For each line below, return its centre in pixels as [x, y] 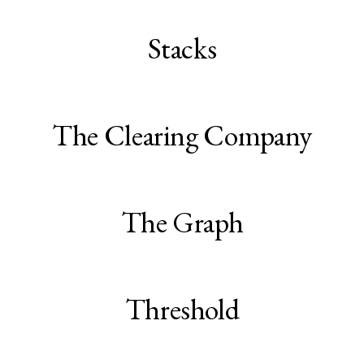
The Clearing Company [182, 136]
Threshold [182, 310]
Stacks [182, 49]
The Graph [182, 223]
